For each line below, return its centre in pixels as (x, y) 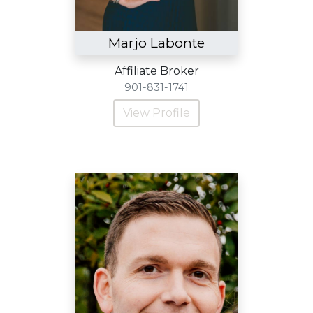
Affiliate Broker (156, 71)
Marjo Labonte (156, 43)
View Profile (156, 113)
